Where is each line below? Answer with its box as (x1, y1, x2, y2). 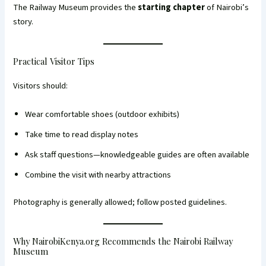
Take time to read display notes (25, 128, 139, 141)
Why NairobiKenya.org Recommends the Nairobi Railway (13, 235, 233, 247)
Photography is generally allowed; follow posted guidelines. (13, 195, 227, 208)
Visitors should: (13, 80, 68, 93)
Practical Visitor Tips (13, 55, 95, 67)
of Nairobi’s (205, 1, 249, 14)
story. (13, 15, 34, 28)
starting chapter (138, 1, 205, 14)
